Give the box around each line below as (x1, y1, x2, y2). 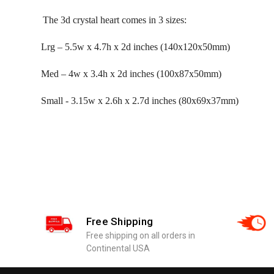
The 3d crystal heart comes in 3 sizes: (43, 14, 187, 25)
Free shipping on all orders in (86, 230, 195, 240)
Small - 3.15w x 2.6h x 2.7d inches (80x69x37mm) (41, 95, 239, 106)
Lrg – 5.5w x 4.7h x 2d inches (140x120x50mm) (41, 41, 230, 52)
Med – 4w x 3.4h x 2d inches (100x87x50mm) (41, 68, 221, 79)
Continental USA (86, 243, 150, 253)
